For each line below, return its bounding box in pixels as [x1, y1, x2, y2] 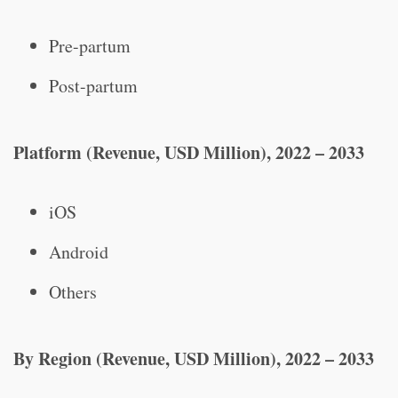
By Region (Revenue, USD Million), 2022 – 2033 [13, 346, 374, 371]
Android [49, 240, 108, 264]
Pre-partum [49, 34, 131, 58]
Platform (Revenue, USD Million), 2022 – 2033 [13, 139, 364, 165]
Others [49, 280, 97, 304]
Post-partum [49, 74, 138, 98]
